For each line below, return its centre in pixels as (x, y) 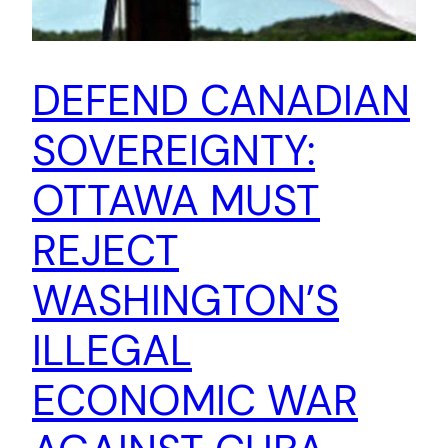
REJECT (105, 250)
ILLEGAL (112, 350)
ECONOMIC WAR (195, 400)
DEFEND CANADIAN (221, 100)
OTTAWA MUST (176, 200)
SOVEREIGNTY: (173, 150)
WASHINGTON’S (185, 300)
